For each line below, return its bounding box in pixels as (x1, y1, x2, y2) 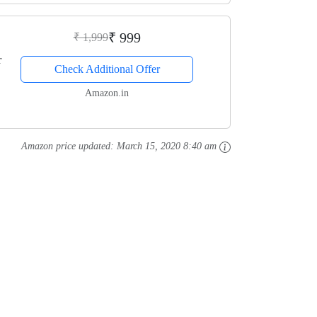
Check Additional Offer (54, 63, 160, 76)
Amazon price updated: (21, 141, 117, 152)
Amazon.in (85, 88, 129, 99)
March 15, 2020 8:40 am (117, 141, 217, 152)
